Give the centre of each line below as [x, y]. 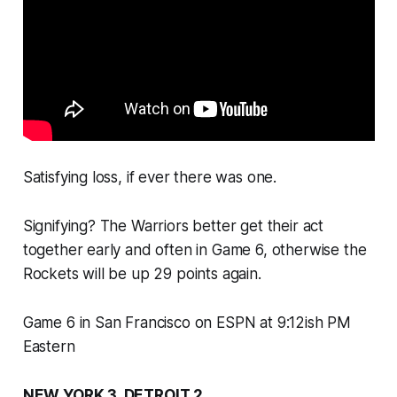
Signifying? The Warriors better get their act [173, 226]
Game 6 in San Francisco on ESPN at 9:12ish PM [187, 322]
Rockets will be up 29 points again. [142, 273]
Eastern [49, 346]
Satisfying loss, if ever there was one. [150, 177]
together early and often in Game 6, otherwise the [195, 249]
